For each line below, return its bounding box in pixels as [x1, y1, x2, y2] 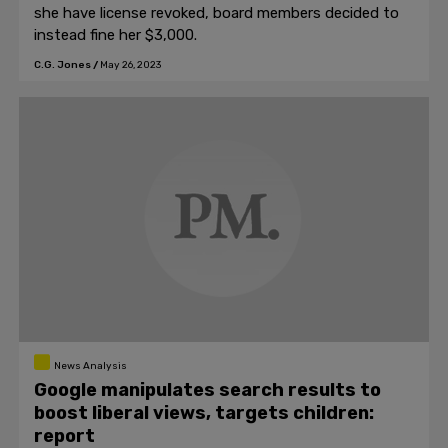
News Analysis [53, 360, 127, 372]
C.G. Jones [34, 59, 91, 71]
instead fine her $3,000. [34, 26, 197, 44]
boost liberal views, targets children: [34, 402, 374, 424]
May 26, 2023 [100, 59, 161, 71]
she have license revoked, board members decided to [34, 4, 399, 22]
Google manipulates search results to [34, 379, 381, 401]
